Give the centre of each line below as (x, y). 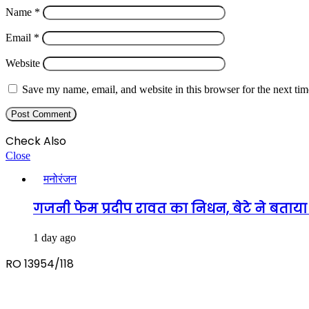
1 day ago (54, 237)
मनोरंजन (60, 179)
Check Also (36, 141)
